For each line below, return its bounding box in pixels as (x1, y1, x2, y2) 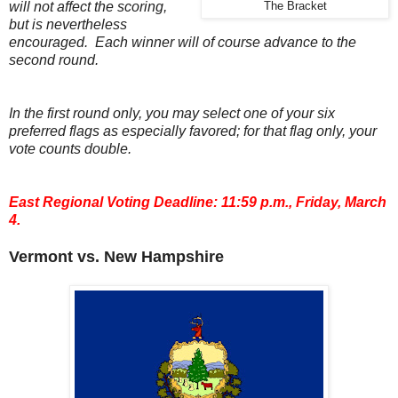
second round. (9, 52, 99, 68)
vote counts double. (9, 140, 131, 156)
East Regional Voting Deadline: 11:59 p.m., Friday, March (9, 194, 386, 210)
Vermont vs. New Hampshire (9, 247, 224, 266)
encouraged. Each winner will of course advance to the (9, 34, 356, 50)
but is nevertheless (9, 16, 127, 32)
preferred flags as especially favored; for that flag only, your (9, 123, 377, 139)
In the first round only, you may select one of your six (9, 105, 335, 121)
